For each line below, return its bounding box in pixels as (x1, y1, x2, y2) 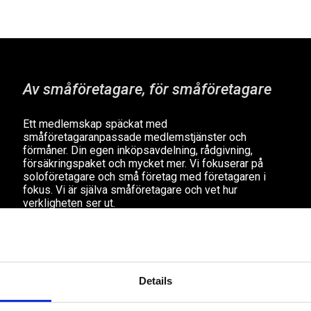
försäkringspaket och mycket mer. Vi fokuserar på (22, 156, 263, 170)
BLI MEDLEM (36, 233, 101, 246)
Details (138, 274, 173, 287)
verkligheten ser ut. (22, 196, 118, 210)
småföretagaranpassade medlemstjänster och (22, 130, 246, 144)
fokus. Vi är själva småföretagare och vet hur (22, 183, 237, 196)
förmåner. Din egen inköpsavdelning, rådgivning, (22, 143, 253, 157)
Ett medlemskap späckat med (22, 117, 167, 131)
